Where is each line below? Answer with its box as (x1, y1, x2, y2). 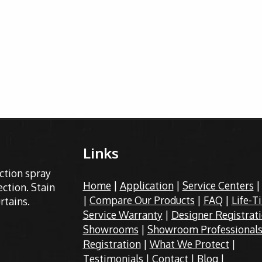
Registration (82, 237, 141, 250)
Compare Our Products (89, 194, 195, 206)
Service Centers (182, 179, 254, 192)
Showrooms (82, 223, 139, 236)
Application (119, 179, 174, 192)
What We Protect (149, 237, 229, 250)
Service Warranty (82, 208, 163, 221)
